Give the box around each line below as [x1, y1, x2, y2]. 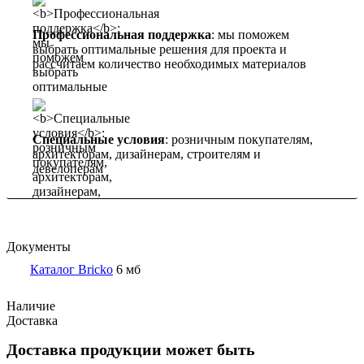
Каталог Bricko [30, 262, 113, 277]
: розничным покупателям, [165, 132, 313, 147]
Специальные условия [32, 132, 165, 147]
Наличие [6, 299, 55, 314]
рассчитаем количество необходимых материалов [32, 57, 306, 71]
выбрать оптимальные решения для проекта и [32, 42, 287, 57]
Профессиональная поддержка [32, 28, 211, 42]
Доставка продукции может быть [6, 341, 255, 359]
